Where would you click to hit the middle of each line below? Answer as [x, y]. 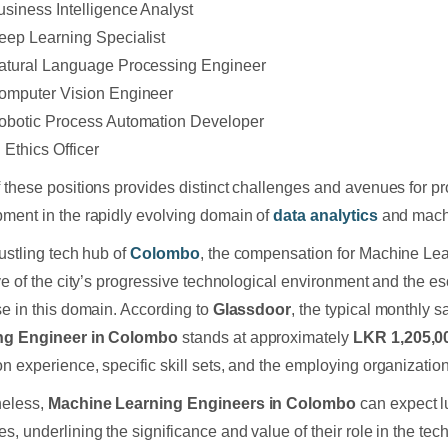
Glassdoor [252, 309]
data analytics [325, 215]
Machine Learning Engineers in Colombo [202, 403]
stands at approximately [267, 337]
